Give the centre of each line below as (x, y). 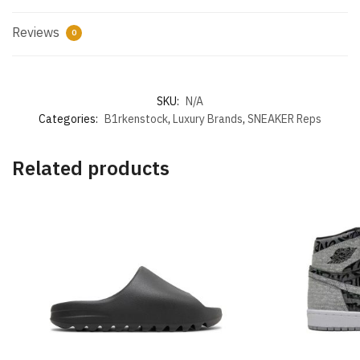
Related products (91, 168)
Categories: (70, 119)
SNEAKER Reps (284, 119)
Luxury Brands (208, 119)
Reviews (37, 33)
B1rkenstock (136, 119)
